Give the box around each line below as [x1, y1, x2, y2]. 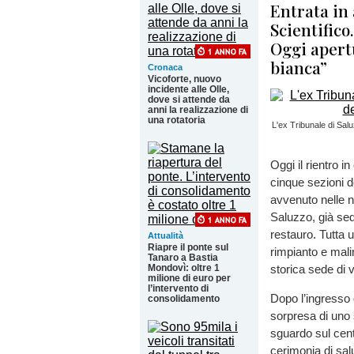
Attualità [148, 231, 183, 240]
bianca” [270, 56, 327, 78]
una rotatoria [148, 115, 205, 126]
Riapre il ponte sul [148, 242, 228, 253]
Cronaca [148, 62, 183, 72]
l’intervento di [148, 283, 209, 294]
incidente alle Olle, [148, 84, 229, 95]
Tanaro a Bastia [148, 252, 218, 263]
